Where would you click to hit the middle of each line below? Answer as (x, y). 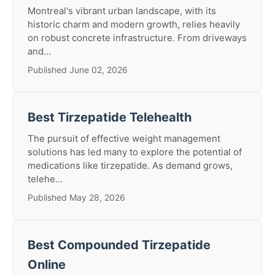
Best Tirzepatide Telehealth (110, 117)
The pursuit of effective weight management (124, 138)
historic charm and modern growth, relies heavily (134, 24)
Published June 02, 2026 (78, 70)
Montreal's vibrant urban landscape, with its (122, 11)
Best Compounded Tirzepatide (119, 245)
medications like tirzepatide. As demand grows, (130, 165)
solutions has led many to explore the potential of (135, 152)
